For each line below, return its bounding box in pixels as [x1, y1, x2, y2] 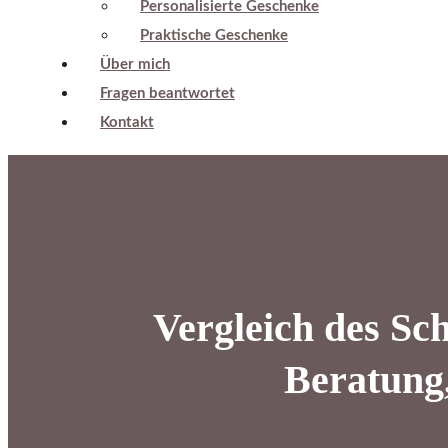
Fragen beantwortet [100, 86, 235, 101]
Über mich [100, 57, 170, 72]
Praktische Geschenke [140, 28, 288, 43]
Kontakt [100, 115, 154, 130]
